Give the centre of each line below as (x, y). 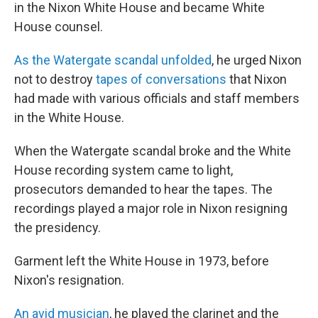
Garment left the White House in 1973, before (142, 261)
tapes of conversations (161, 79)
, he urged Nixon (257, 60)
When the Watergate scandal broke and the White (153, 151)
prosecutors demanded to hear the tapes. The (143, 189)
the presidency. (57, 227)
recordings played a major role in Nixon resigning (151, 208)
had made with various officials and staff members (157, 98)
